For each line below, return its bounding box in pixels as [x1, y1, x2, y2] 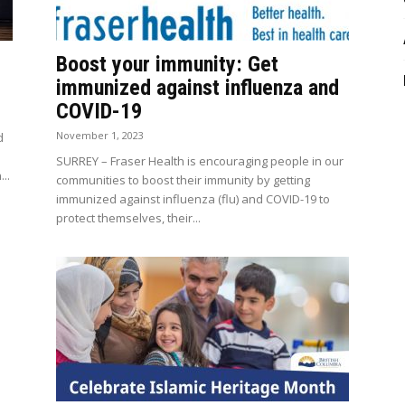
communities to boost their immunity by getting [56, 172, 310, 188]
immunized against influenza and [56, 75, 339, 100]
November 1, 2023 [56, 128, 144, 142]
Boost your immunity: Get [56, 52, 278, 77]
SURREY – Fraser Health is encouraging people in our [56, 153, 344, 169]
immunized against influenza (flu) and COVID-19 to [56, 191, 330, 207]
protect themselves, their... [56, 210, 201, 226]
